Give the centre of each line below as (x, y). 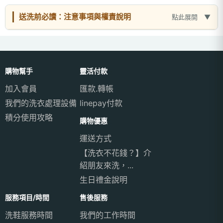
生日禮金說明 (104, 180)
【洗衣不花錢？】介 (115, 153)
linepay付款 (101, 103)
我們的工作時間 (108, 215)
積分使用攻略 (29, 117)
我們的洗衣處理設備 (41, 103)
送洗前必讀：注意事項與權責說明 (75, 17)
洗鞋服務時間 (29, 215)
